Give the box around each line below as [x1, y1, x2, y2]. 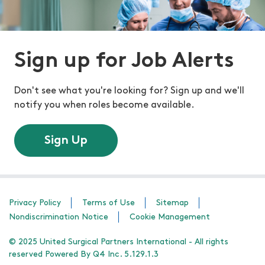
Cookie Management [130, 213, 210, 222]
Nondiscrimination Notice [9, 213, 108, 222]
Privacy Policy [9, 199, 61, 208]
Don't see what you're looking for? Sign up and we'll [14, 86, 244, 96]
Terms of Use [82, 199, 135, 208]
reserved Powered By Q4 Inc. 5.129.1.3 [9, 250, 159, 260]
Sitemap [156, 199, 189, 208]
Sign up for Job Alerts [14, 51, 234, 73]
